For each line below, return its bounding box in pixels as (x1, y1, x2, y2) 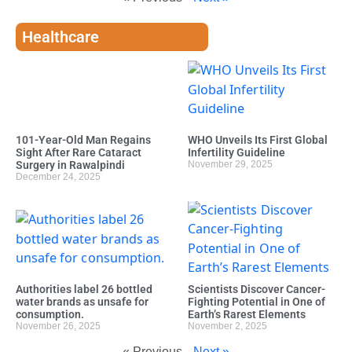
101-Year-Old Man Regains (16, 133, 151, 146)
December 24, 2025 (16, 170, 101, 182)
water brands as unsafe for (16, 295, 148, 309)
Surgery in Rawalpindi (16, 158, 125, 171)
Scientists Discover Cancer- (188, 283, 325, 296)
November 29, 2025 (188, 158, 273, 170)
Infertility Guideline (188, 145, 285, 159)
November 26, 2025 (16, 321, 101, 332)
